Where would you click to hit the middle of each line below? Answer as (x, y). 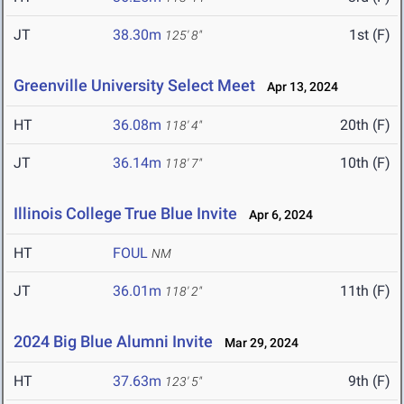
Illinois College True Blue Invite (125, 214)
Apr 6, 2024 (277, 215)
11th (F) (365, 291)
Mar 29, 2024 (257, 343)
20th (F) (365, 125)
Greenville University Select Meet (134, 86)
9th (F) (369, 381)
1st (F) (370, 35)
